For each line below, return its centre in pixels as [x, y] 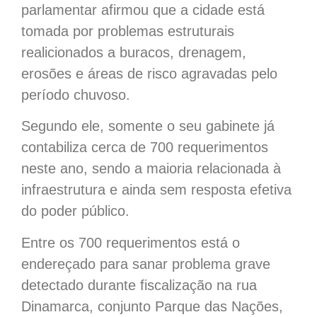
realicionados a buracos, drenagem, [134, 52]
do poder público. [77, 211]
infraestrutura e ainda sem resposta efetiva [156, 190]
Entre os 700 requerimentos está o [131, 242]
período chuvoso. [78, 94]
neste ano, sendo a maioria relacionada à [151, 169]
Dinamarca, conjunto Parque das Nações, [152, 306]
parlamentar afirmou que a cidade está [143, 10]
